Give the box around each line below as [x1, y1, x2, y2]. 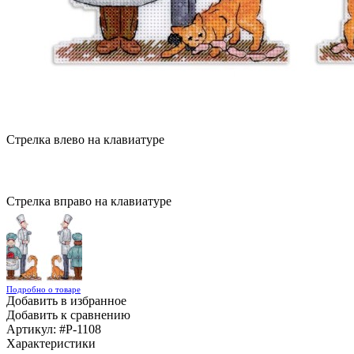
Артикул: [6, 322, 59, 336]
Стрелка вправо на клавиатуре [6, 194, 171, 208]
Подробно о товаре [6, 284, 81, 294]
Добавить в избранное [6, 294, 126, 307]
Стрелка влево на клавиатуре [6, 133, 164, 146]
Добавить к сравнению [6, 308, 130, 322]
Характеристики [6, 337, 96, 350]
